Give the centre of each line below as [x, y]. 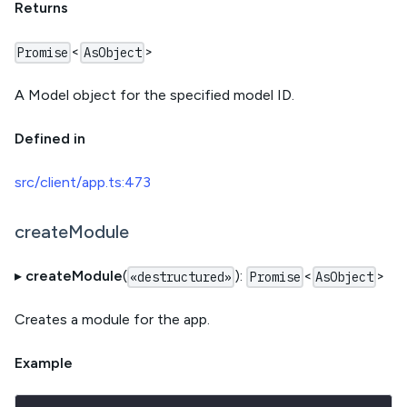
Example [44, 363]
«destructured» [181, 278]
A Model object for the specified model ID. [154, 95]
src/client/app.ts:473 [83, 183]
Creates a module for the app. [112, 320]
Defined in [50, 139]
